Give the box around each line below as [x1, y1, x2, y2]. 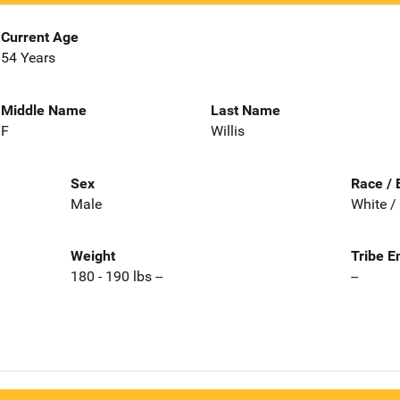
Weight [70, 247, 115, 265]
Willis [211, 121, 245, 139]
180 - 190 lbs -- [70, 268, 162, 286]
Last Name [211, 101, 280, 119]
